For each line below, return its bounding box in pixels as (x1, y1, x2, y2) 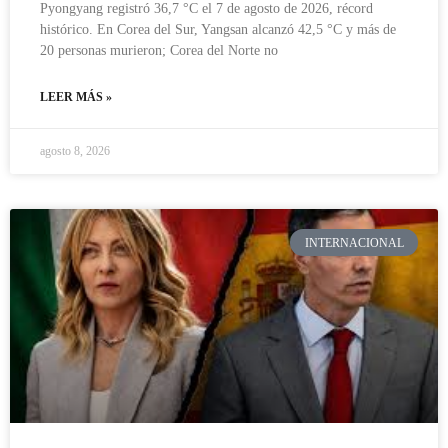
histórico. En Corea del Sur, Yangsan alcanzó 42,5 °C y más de (40, 22, 396, 38)
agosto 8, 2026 (40, 144, 110, 159)
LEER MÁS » (40, 90, 112, 105)
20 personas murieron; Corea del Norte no (40, 43, 278, 59)
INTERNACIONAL (304, 235, 404, 250)
